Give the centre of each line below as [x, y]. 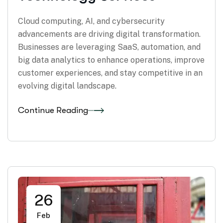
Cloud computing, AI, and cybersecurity [91, 21]
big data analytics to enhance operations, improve [111, 60]
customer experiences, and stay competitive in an [110, 73]
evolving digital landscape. [67, 86]
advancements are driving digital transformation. [109, 34]
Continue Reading [53, 111]
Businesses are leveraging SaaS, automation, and [109, 47]
